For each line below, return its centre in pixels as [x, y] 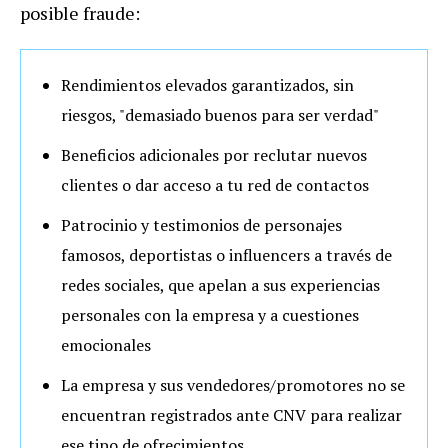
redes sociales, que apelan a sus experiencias [220, 285]
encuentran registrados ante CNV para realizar [231, 415]
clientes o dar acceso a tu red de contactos [215, 185]
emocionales [106, 345]
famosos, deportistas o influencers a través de [226, 255]
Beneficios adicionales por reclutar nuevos [214, 155]
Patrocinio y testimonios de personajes [201, 225]
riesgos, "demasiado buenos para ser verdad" [220, 115]
